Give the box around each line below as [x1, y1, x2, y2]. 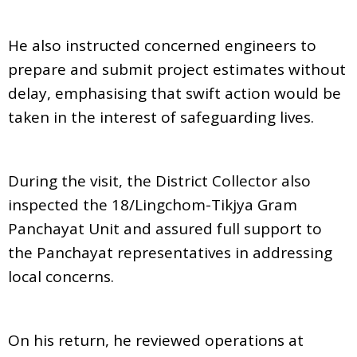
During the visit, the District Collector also [8, 170, 311, 191]
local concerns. [8, 265, 114, 287]
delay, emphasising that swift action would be [8, 82, 341, 104]
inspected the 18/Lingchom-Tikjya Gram [8, 194, 297, 215]
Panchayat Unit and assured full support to [8, 218, 322, 239]
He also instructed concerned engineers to [8, 34, 316, 56]
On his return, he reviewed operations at [8, 329, 304, 351]
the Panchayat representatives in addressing [8, 241, 332, 263]
